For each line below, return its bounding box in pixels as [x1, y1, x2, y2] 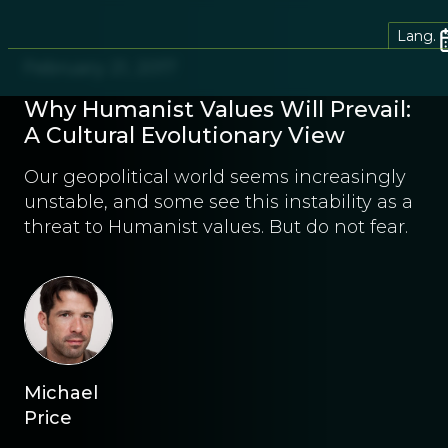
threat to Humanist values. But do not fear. [24, 216, 408, 238]
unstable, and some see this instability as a [24, 191, 413, 213]
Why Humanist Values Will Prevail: [24, 96, 411, 123]
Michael [24, 382, 98, 404]
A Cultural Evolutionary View [24, 122, 345, 149]
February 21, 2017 [24, 57, 176, 79]
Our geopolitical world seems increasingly [24, 166, 406, 188]
